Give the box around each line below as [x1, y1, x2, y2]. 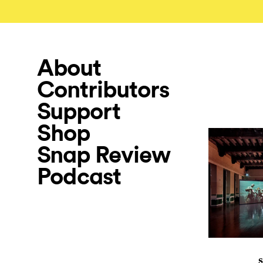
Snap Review [37, 141, 170, 168]
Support [37, 98, 120, 125]
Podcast [37, 163, 121, 190]
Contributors [37, 76, 169, 103]
